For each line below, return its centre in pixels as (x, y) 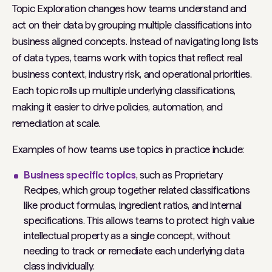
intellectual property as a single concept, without (127, 236)
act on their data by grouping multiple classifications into (132, 25)
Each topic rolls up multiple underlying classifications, (124, 91)
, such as (155, 175)
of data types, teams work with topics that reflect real (127, 58)
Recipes (41, 190)
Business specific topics (80, 175)
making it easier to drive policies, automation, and (117, 107)
